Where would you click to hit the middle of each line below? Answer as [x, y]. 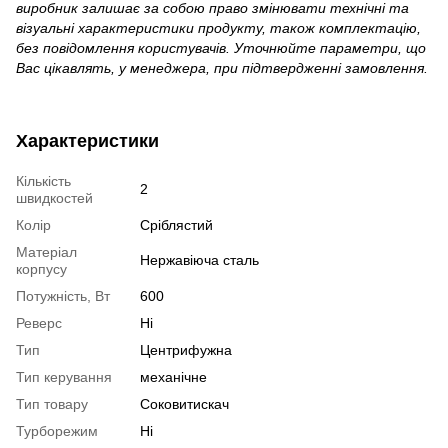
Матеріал [46, 252]
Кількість [43, 181]
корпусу [41, 269]
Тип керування [64, 377]
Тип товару [52, 404]
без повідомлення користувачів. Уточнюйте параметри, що [221, 48]
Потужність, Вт [63, 296]
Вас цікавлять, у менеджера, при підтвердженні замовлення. [222, 68]
